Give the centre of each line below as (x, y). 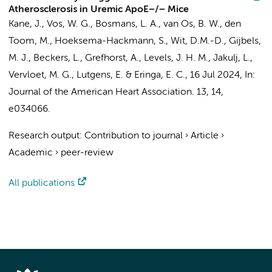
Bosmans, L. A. (127, 24)
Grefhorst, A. (112, 58)
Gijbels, (245, 41)
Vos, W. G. (69, 24)
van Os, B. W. (192, 24)
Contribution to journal (134, 136)
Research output (44, 136)
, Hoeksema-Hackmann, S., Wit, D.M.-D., (139, 41)
